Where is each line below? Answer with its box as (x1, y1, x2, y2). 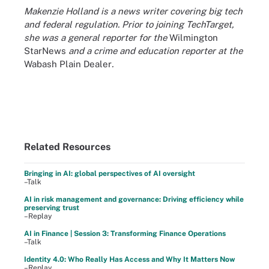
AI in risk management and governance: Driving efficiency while (24, 195, 244, 204)
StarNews (24, 45, 66, 56)
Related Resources (24, 141, 110, 153)
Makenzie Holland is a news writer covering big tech (24, 5, 243, 16)
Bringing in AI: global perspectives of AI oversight (24, 169, 195, 178)
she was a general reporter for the (24, 32, 169, 43)
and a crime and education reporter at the (66, 45, 243, 56)
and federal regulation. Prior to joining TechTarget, (24, 19, 234, 29)
